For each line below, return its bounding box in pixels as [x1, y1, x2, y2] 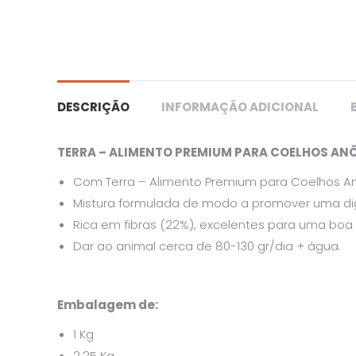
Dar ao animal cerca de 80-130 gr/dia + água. [73, 238, 341, 254]
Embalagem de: [57, 296, 158, 313]
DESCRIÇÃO [57, 99, 130, 115]
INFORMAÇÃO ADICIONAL [161, 99, 319, 115]
